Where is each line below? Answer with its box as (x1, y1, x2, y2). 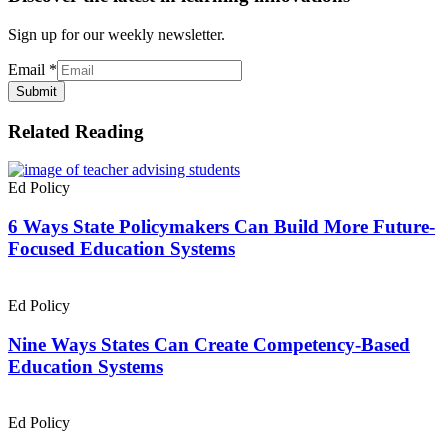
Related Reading (8, 120, 144, 142)
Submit (16, 83, 57, 99)
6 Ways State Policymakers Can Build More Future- (8, 216, 435, 238)
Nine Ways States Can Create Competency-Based (8, 333, 410, 355)
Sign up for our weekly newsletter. (8, 25, 225, 43)
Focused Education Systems (8, 238, 235, 260)
